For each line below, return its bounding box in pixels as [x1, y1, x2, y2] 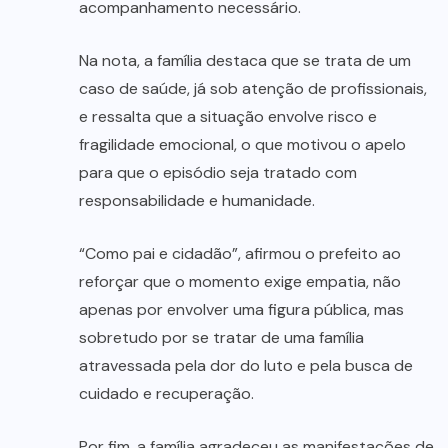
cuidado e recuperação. [79, 382, 254, 404]
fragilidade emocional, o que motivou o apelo [79, 133, 406, 155]
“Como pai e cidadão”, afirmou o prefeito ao [79, 242, 401, 264]
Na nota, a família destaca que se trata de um [79, 49, 411, 71]
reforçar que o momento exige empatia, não [79, 270, 401, 292]
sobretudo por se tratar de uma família [79, 326, 364, 348]
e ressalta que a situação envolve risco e [79, 105, 377, 127]
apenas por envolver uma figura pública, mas [79, 298, 404, 320]
